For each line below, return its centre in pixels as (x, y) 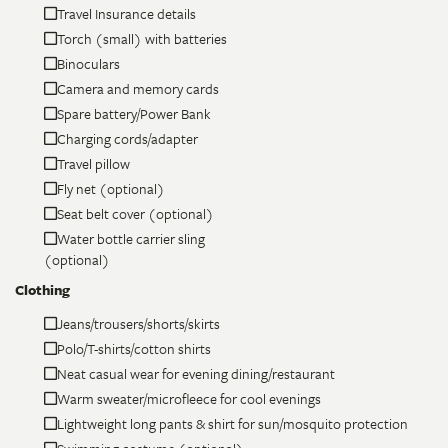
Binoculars (88, 63)
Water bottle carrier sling (130, 238)
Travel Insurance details (126, 13)
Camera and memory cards (137, 88)
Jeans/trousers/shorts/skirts (138, 323)
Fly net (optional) (110, 188)
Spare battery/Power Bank (133, 113)
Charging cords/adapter (127, 138)
